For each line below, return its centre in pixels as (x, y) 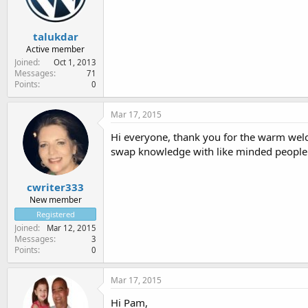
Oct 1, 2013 (75, 62)
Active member (55, 49)
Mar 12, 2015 (71, 228)
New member (55, 200)
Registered (55, 214)
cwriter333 (55, 187)
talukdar (55, 36)
